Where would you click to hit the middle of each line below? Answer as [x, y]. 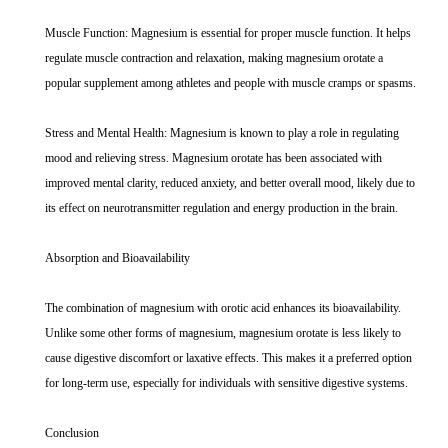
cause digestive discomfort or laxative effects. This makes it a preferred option [228, 358]
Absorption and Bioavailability [117, 258]
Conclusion [72, 433]
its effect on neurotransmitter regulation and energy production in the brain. [221, 208]
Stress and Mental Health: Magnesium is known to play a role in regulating [222, 133]
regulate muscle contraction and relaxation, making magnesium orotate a [214, 58]
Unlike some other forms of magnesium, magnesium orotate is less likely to [223, 333]
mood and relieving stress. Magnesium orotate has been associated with [213, 158]
